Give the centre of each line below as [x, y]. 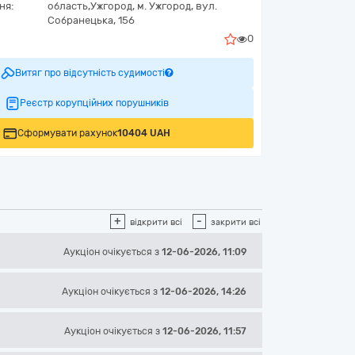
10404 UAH [144, 133]
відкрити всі [156, 222]
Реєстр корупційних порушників [94, 103]
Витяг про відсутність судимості [90, 73]
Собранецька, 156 [91, 20]
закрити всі [236, 222]
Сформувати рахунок [67, 133]
